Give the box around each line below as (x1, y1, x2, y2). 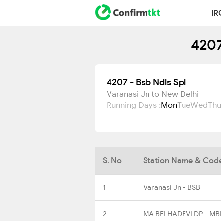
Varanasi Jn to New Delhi (107, 89, 199, 99)
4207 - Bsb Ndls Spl (107, 76, 186, 88)
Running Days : (107, 100, 161, 110)
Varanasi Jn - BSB (143, 183, 200, 192)
